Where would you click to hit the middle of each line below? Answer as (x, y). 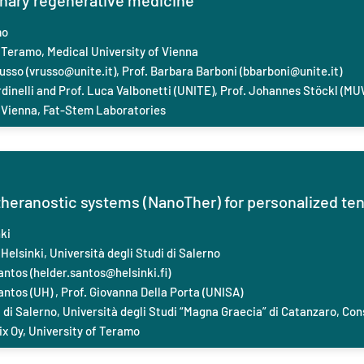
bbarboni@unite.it (291, 71)
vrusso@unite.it (71, 71)
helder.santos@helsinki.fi (100, 272)
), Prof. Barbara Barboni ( (178, 71)
